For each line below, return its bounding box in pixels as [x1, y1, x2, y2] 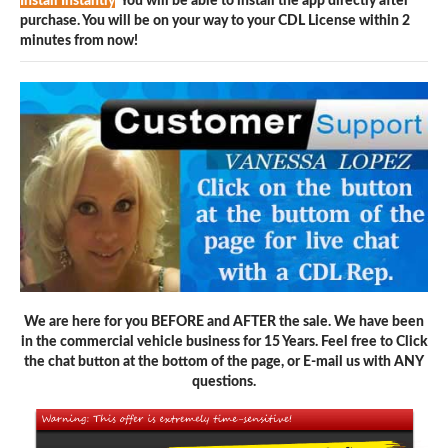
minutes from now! [20, 33, 138, 48]
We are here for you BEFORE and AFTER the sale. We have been [24, 314, 424, 329]
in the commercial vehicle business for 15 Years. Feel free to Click [20, 334, 428, 349]
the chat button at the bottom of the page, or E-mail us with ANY [24, 354, 424, 369]
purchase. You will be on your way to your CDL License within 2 [20, 13, 410, 28]
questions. [192, 374, 256, 389]
